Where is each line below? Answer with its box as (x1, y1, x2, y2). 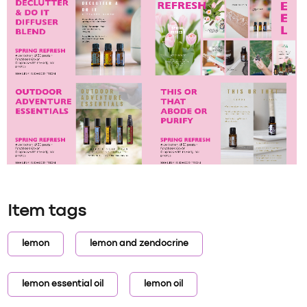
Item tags (8, 204, 86, 220)
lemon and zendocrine (89, 240, 188, 249)
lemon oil (143, 280, 183, 289)
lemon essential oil (22, 280, 104, 289)
